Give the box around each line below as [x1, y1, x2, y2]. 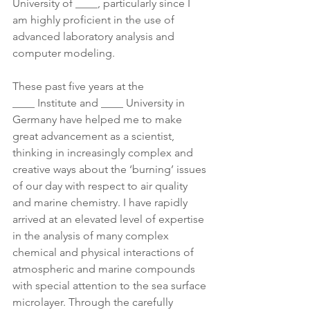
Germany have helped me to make [12, 113, 185, 126]
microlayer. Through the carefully [12, 295, 176, 309]
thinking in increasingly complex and [12, 146, 196, 159]
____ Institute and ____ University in [12, 96, 188, 109]
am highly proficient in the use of [12, 13, 177, 26]
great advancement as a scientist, [12, 129, 177, 143]
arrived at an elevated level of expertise [12, 212, 207, 226]
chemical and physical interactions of [12, 246, 197, 259]
